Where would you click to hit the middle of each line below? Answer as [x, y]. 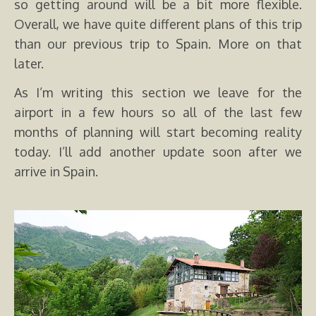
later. [29, 64]
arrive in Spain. [56, 172]
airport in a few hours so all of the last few [158, 113]
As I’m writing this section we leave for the [158, 93]
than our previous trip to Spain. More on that [158, 44]
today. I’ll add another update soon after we [158, 152]
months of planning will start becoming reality [158, 132]
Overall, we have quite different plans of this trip [158, 24]
